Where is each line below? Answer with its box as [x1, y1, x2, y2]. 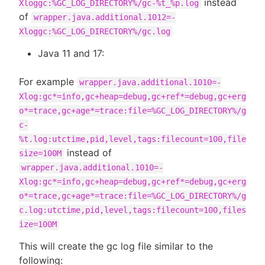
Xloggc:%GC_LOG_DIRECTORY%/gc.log [19, 27, 170, 37]
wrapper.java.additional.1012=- [34, 12, 176, 22]
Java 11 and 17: [38, 47, 104, 60]
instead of [64, 147, 112, 159]
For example [19, 76, 77, 88]
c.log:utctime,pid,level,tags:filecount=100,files [19, 205, 246, 215]
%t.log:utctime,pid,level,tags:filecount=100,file [19, 134, 246, 144]
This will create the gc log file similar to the [19, 240, 213, 253]
